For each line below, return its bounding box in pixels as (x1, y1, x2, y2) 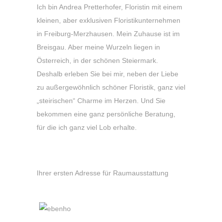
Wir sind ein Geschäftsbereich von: (37, 149, 178, 160)
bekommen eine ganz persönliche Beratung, (37, 110, 175, 118)
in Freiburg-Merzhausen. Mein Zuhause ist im (37, 30, 180, 38)
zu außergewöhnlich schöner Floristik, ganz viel (37, 83, 185, 91)
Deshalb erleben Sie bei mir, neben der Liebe (37, 70, 178, 78)
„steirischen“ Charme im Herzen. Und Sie (37, 97, 166, 105)
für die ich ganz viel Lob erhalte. (37, 123, 137, 131)
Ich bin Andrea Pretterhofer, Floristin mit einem (37, 3, 182, 11)
